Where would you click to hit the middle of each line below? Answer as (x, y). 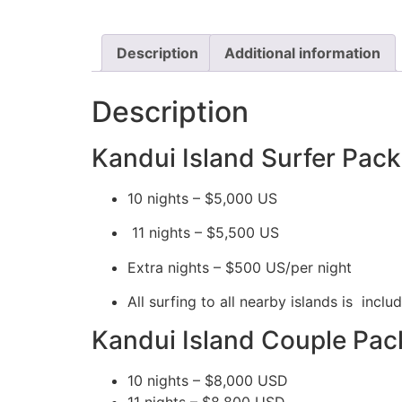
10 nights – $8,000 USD (208, 380)
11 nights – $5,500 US (203, 233)
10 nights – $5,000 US (202, 199)
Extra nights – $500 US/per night (240, 267)
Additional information (302, 53)
